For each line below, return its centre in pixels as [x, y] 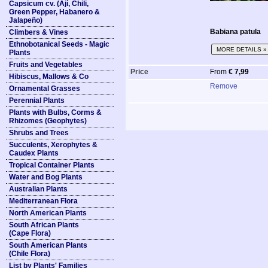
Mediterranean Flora [43, 201]
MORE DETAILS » [242, 49]
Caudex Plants [34, 153]
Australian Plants [38, 189]
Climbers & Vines [39, 32]
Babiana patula [235, 32]
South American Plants [48, 245]
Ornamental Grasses [45, 89]
